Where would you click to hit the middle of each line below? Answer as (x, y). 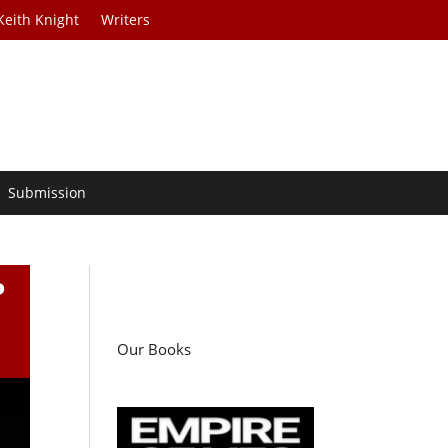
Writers (126, 19)
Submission (47, 193)
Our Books (154, 349)
